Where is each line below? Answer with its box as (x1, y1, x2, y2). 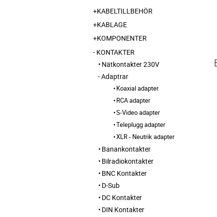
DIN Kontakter (102, 204, 144, 214)
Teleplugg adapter (116, 120, 165, 129)
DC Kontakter (102, 192, 142, 202)
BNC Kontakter (102, 168, 147, 178)
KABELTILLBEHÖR (97, 6, 153, 15)
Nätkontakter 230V (102, 59, 159, 69)
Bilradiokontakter (102, 156, 154, 166)
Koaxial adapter (116, 83, 158, 93)
